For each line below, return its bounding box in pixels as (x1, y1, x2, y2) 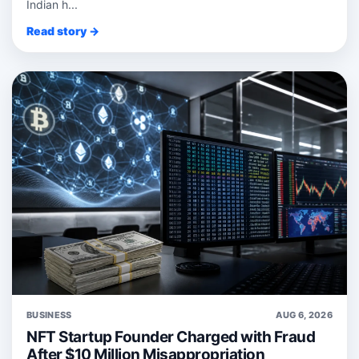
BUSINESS (26, 309, 72, 321)
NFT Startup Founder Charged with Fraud (26, 327, 315, 346)
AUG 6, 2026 (276, 309, 333, 321)
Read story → (26, 23, 99, 38)
